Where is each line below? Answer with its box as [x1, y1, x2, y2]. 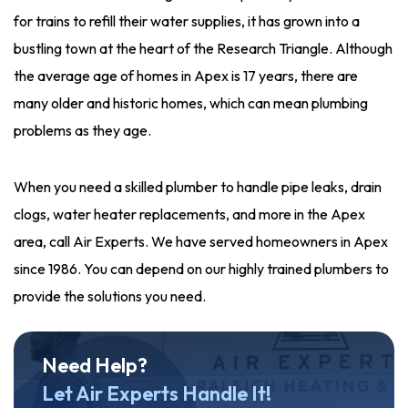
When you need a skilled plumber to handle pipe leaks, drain [14, 178, 382, 196]
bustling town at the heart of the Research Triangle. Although [14, 39, 393, 57]
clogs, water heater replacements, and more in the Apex [14, 205, 365, 223]
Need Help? [42, 352, 148, 378]
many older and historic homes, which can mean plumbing [14, 94, 368, 112]
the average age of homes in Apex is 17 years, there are [14, 66, 358, 85]
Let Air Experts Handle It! [42, 381, 271, 406]
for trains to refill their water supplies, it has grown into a [14, 12, 360, 30]
